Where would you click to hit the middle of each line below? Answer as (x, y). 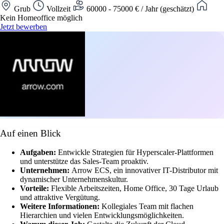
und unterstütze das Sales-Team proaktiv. (84, 161)
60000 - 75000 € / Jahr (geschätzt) (140, 8)
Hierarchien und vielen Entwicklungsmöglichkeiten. (102, 215)
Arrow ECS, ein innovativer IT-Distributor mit (145, 170)
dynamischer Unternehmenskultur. (74, 179)
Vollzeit (58, 8)
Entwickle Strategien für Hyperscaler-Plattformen (136, 152)
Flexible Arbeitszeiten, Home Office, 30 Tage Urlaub (135, 188)
